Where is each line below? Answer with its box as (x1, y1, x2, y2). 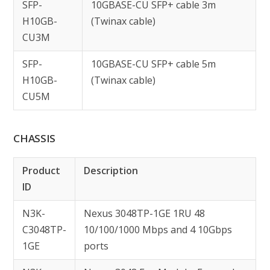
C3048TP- (22, 223, 67, 236)
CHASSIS (13, 131, 56, 145)
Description (84, 164, 139, 177)
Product (22, 164, 61, 177)
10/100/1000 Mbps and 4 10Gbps (84, 223, 233, 236)
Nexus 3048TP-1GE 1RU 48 (84, 207, 206, 220)
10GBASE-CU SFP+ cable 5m (91, 57, 216, 71)
